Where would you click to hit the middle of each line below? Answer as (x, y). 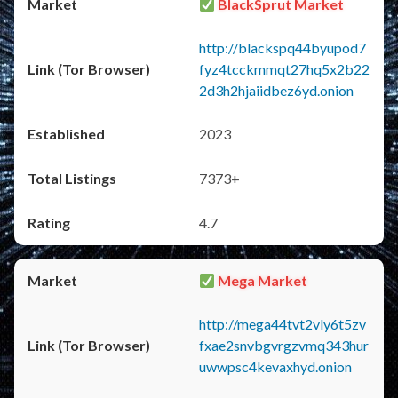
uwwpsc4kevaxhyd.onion (275, 366)
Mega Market (262, 280)
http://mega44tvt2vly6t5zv (283, 324)
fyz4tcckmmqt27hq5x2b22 (284, 69)
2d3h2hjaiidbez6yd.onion (276, 90)
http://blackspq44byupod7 (283, 48)
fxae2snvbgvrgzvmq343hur (284, 345)
